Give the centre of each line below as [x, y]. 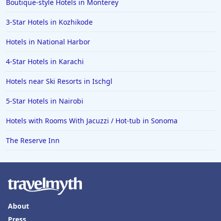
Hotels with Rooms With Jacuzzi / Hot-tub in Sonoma [92, 121]
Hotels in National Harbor [48, 42]
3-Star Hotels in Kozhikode [49, 22]
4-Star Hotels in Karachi [45, 62]
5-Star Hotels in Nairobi [45, 101]
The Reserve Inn [33, 141]
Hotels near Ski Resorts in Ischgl [59, 81]
